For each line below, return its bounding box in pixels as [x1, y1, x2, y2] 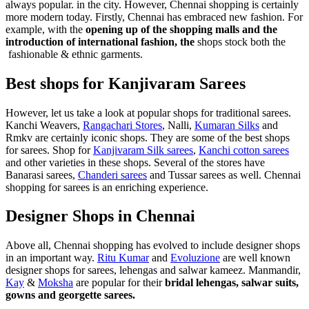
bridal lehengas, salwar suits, [165, 277, 299, 289]
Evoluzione [170, 252, 220, 264]
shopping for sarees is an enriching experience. [6, 181, 208, 193]
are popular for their [73, 277, 165, 289]
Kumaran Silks [195, 119, 259, 131]
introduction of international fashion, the [6, 35, 197, 48]
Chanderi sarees [78, 168, 147, 181]
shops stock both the [197, 35, 286, 48]
